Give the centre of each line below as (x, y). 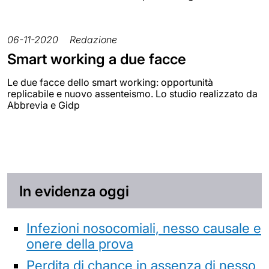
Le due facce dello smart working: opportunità (110, 82)
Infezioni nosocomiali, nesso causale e (144, 228)
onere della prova (80, 244)
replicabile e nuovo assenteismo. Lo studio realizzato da (132, 93)
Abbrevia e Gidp (44, 105)
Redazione (93, 39)
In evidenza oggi (74, 191)
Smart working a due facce (97, 59)
